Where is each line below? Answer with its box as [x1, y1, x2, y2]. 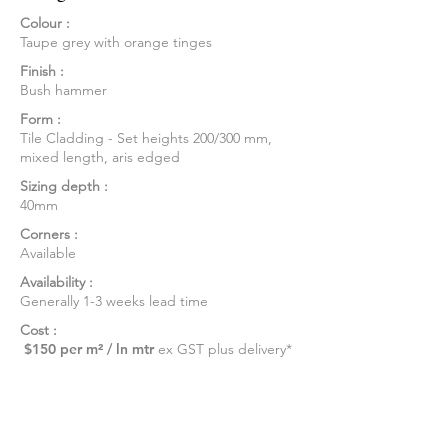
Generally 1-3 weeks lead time [20, 292, 208, 311]
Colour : [20, 14, 70, 33]
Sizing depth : [20, 177, 108, 196]
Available [20, 244, 76, 263]
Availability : [20, 273, 93, 292]
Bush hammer [20, 81, 107, 100]
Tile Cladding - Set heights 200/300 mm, [20, 129, 272, 148]
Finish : [20, 62, 64, 81]
